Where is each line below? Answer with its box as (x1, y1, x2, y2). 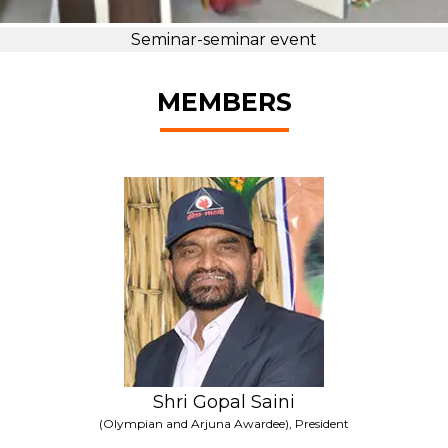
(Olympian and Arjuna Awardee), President (99, 415, 349, 431)
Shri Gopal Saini (153, 390, 295, 413)
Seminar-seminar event (131, 30, 317, 50)
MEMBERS (156, 87, 292, 118)
